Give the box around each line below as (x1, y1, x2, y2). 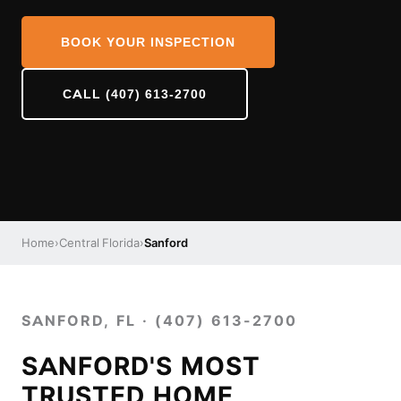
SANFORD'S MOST (21, 351, 260, 381)
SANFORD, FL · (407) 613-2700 (21, 312, 297, 329)
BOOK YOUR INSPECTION (61, 34, 235, 50)
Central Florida (59, 235, 140, 250)
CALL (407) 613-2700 (63, 86, 207, 102)
